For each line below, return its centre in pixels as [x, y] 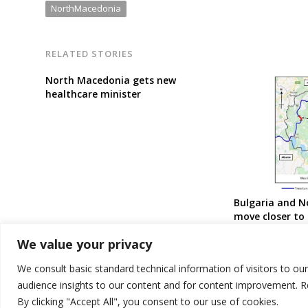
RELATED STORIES [90, 53]
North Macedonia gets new [111, 80]
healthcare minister [93, 94]
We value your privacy [85, 244]
